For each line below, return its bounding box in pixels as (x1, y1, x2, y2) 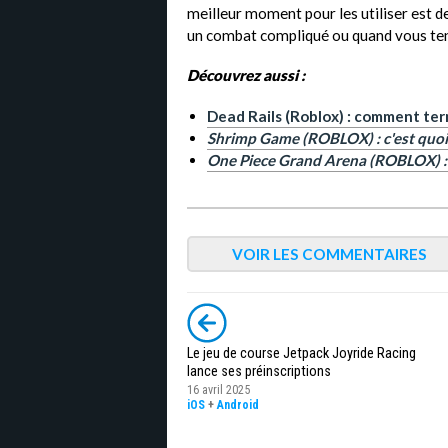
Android (217, 398, 259, 413)
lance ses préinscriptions (187, 363, 331, 381)
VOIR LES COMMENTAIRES (231, 245, 427, 264)
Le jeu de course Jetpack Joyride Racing (187, 345, 416, 363)
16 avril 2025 (187, 383, 250, 398)
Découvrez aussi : (187, 66, 305, 85)
